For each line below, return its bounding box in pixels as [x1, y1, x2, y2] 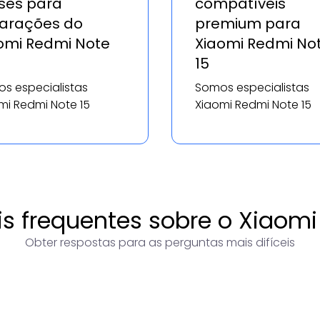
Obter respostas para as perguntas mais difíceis [25, 234, 295, 251]
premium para [195, 14, 301, 34]
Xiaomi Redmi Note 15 [195, 96, 311, 114]
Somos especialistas [195, 79, 309, 96]
